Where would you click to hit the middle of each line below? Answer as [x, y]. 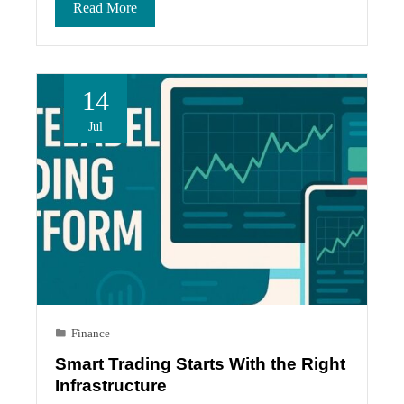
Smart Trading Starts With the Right [200, 363]
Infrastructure [111, 385]
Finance [91, 333]
